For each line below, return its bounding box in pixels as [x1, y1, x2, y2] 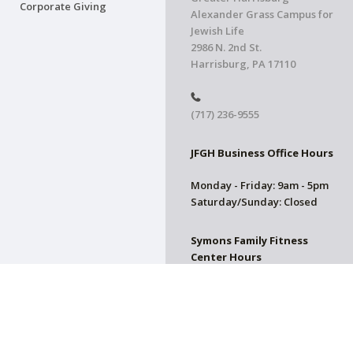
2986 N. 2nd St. [191, 40, 262, 55]
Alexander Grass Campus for [191, 7, 333, 22]
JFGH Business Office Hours [191, 146, 333, 161]
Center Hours [191, 250, 262, 265]
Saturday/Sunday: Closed [191, 195, 318, 210]
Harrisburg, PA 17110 [191, 57, 295, 72]
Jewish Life [191, 24, 244, 39]
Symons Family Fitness [191, 233, 308, 248]
